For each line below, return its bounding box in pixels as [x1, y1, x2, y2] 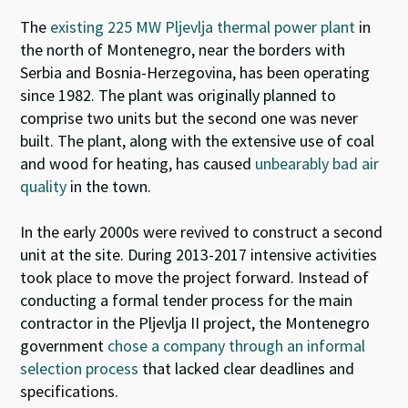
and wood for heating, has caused [20, 152, 252, 174]
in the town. [66, 175, 152, 197]
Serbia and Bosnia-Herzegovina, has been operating [20, 61, 371, 83]
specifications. [20, 380, 119, 402]
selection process [20, 357, 139, 379]
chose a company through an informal [107, 334, 366, 356]
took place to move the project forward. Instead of [20, 266, 370, 288]
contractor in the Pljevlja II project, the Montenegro [20, 311, 371, 333]
